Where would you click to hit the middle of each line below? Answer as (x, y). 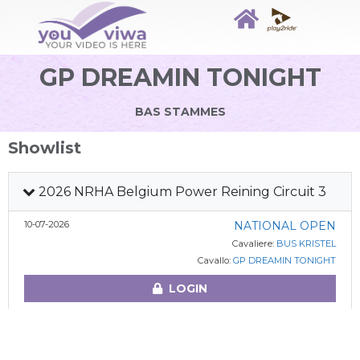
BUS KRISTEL (306, 243)
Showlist (45, 148)
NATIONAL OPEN (284, 226)
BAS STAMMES (180, 112)
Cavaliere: (254, 243)
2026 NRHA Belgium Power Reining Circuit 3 (181, 192)
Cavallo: (215, 260)
